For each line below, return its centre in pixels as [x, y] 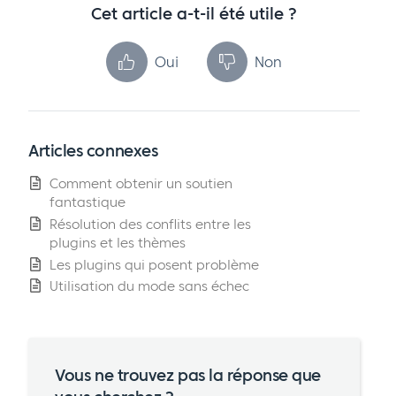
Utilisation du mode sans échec [149, 286]
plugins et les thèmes [118, 242]
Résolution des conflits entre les [150, 224]
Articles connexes [93, 151]
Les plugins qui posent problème [154, 264]
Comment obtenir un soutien [141, 183]
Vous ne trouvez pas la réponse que [188, 375]
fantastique [88, 202]
